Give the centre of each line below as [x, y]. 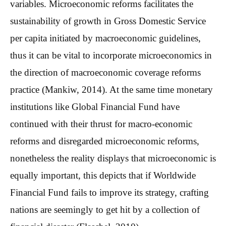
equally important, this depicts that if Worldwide [103, 176]
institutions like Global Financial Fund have [95, 107]
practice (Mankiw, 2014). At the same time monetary [111, 90]
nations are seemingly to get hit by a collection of [105, 210]
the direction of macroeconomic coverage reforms [105, 73]
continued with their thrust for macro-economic [101, 124]
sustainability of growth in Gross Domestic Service [108, 21]
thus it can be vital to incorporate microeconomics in [111, 55]
